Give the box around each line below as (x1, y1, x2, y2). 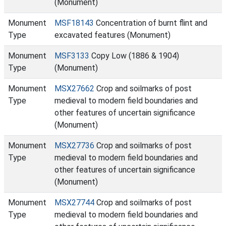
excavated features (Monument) (54, 30, 171, 40)
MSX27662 (54, 84, 94, 93)
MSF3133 (54, 51, 89, 61)
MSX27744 (54, 198, 94, 207)
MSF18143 (54, 18, 94, 28)
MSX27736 (54, 141, 94, 150)
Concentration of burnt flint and (94, 18, 207, 28)
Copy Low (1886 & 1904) (89, 51, 179, 61)
